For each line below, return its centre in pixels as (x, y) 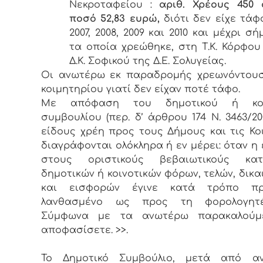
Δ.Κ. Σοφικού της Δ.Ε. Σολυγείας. (148, 61)
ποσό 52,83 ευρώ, (117, 18)
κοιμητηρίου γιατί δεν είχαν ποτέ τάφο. (145, 89)
